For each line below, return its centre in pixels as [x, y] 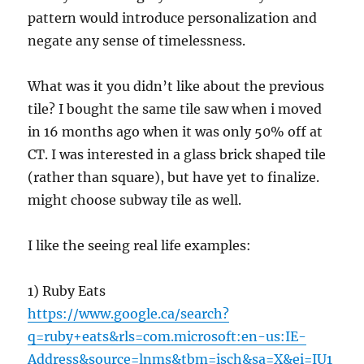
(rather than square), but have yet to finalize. [174, 177]
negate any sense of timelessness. [137, 40]
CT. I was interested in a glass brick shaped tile [177, 154]
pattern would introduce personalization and [173, 17]
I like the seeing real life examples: [140, 245]
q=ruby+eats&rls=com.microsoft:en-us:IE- [167, 336]
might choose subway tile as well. [135, 199]
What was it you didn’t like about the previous [176, 86]
